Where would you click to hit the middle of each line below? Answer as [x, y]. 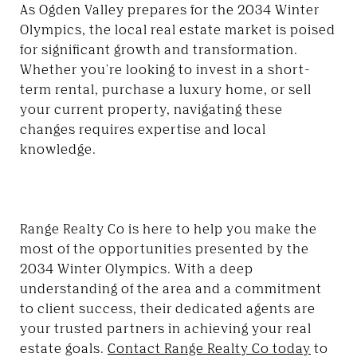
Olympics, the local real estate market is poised [178, 29]
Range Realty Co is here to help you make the [169, 228]
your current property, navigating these [151, 109]
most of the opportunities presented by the [165, 248]
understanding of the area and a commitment [171, 288]
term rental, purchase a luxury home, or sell [166, 89]
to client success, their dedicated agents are [168, 308]
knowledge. [58, 149]
